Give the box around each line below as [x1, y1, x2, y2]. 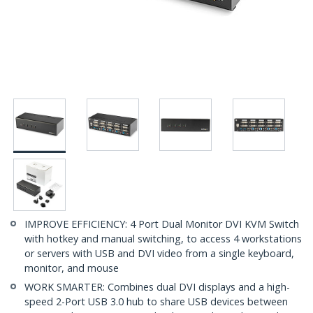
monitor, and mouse [24, 261, 119, 275]
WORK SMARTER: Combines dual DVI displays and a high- [24, 280, 290, 294]
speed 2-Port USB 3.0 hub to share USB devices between [24, 295, 288, 309]
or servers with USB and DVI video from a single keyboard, [24, 247, 294, 261]
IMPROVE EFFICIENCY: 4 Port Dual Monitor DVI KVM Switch [24, 217, 299, 231]
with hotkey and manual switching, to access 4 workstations [24, 232, 302, 246]
